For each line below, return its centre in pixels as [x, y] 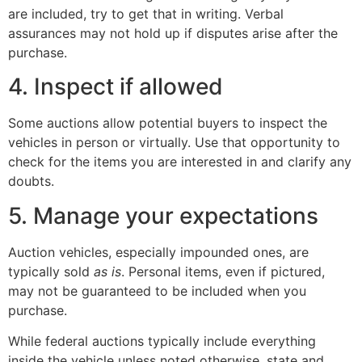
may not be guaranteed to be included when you [157, 290]
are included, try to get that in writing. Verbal [146, 13]
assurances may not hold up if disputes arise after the [173, 33]
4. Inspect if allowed [116, 87]
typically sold [51, 271]
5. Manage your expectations [163, 215]
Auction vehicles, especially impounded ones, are [158, 252]
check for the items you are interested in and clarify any [180, 162]
